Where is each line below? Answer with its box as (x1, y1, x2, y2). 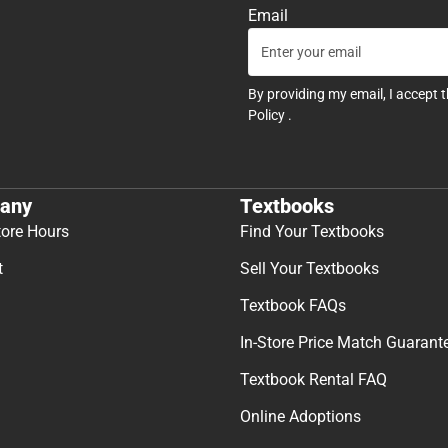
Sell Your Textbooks (240, 258, 379, 278)
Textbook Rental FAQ (240, 369, 387, 389)
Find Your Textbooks (240, 221, 384, 241)
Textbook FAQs (240, 295, 346, 315)
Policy (248, 107, 288, 124)
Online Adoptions (240, 406, 361, 426)
